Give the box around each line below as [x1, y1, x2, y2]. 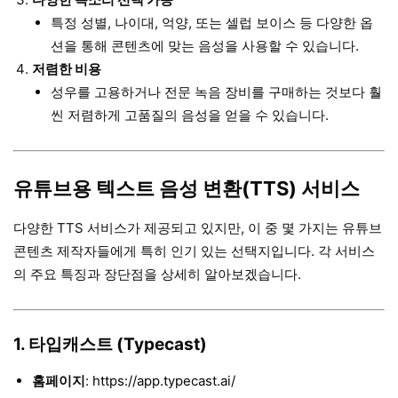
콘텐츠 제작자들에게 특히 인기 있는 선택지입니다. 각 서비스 [13, 243, 375, 260]
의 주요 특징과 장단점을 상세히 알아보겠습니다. [13, 266, 301, 283]
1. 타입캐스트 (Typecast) [13, 334, 207, 355]
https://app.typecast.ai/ [92, 372, 235, 390]
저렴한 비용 [32, 60, 101, 78]
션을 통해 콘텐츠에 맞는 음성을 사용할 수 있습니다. [51, 37, 359, 55]
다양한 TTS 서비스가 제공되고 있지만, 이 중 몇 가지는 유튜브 [13, 219, 382, 237]
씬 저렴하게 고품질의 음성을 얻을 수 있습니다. [51, 107, 329, 124]
